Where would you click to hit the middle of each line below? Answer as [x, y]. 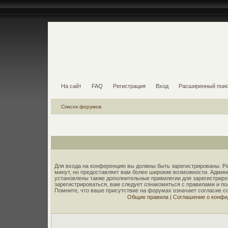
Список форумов [81, 107]
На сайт [72, 86]
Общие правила [148, 197]
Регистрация [130, 86]
